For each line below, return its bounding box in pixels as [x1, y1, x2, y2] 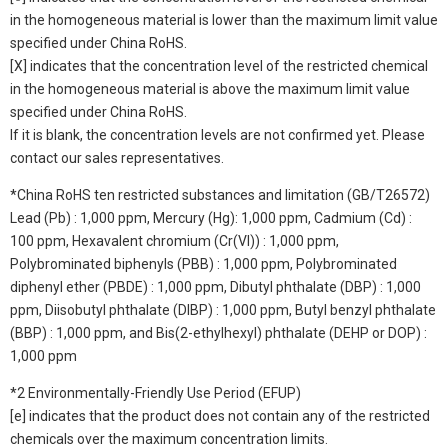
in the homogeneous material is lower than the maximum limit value [10, 11, 438, 28]
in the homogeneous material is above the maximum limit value [10, 80, 410, 97]
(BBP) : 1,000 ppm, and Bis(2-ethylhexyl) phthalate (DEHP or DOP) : [10, 324, 427, 341]
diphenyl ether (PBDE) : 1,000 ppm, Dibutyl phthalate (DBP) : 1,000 [10, 278, 421, 295]
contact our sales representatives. [10, 149, 224, 166]
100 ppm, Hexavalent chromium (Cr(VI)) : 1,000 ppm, [10, 232, 339, 249]
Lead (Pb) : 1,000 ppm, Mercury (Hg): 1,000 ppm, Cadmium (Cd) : [10, 209, 412, 226]
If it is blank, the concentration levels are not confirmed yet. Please [10, 126, 425, 143]
